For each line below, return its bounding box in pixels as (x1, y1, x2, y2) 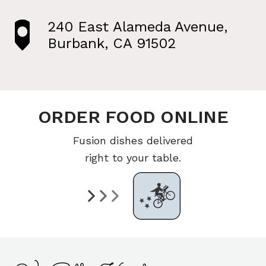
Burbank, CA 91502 (47, 35, 176, 52)
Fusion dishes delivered (73, 134, 193, 147)
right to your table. (85, 151, 181, 164)
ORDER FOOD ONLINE (37, 106, 229, 127)
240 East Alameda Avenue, (47, 18, 227, 35)
